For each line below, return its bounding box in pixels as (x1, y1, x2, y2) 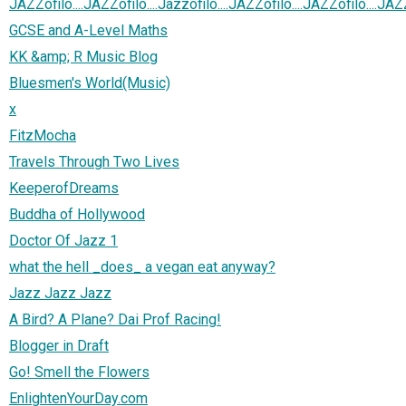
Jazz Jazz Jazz (9, 284, 111, 302)
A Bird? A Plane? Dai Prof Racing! (9, 310, 221, 328)
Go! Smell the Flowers (9, 362, 150, 381)
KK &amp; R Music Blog (9, 47, 158, 65)
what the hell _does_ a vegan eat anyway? (9, 257, 275, 275)
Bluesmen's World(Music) (9, 73, 170, 92)
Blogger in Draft (9, 336, 109, 354)
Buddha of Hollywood (9, 205, 145, 223)
